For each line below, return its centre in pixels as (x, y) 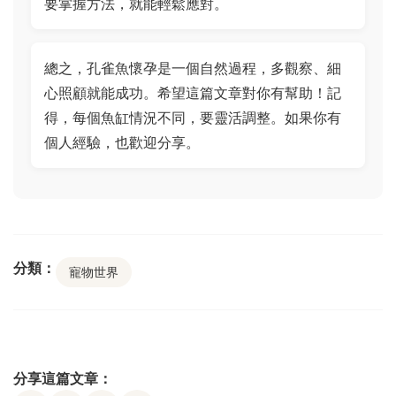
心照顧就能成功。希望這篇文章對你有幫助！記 (193, 93)
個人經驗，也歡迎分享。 (122, 142)
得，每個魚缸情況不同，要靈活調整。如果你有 (193, 118)
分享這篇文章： (63, 378)
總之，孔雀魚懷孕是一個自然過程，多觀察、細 (193, 68)
